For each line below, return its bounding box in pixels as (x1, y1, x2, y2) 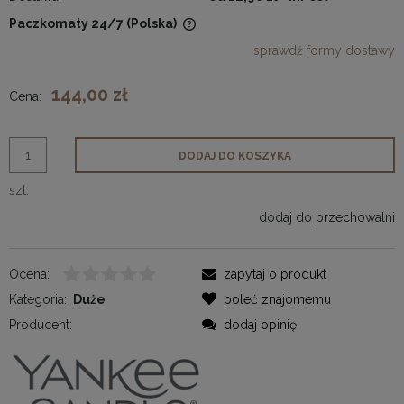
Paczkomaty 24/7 (9, 15, 124, 31)
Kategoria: (9, 291, 67, 307)
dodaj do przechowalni (259, 209, 395, 225)
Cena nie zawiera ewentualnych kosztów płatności (27, 29, 330, 43)
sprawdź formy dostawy (253, 42, 395, 58)
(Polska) (126, 15, 177, 31)
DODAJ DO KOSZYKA (178, 149, 291, 162)
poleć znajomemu (224, 291, 331, 307)
